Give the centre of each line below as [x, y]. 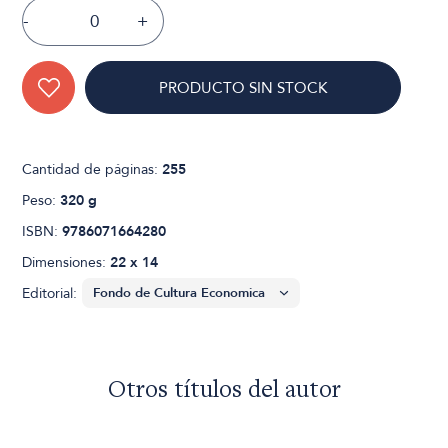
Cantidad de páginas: [92, 170]
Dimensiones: [66, 263]
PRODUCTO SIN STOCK [243, 88]
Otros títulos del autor [224, 392]
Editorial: [50, 294]
